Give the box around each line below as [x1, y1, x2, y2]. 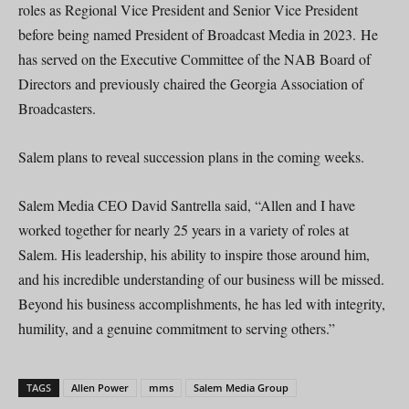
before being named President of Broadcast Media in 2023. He [18, 24, 378, 44]
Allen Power [71, 380, 129, 394]
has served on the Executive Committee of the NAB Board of [18, 48, 371, 68]
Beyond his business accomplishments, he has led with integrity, [18, 293, 385, 313]
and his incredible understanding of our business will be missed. [18, 268, 384, 288]
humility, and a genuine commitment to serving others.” [18, 318, 335, 338]
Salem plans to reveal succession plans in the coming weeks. [18, 146, 364, 166]
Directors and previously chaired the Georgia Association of [18, 73, 363, 93]
